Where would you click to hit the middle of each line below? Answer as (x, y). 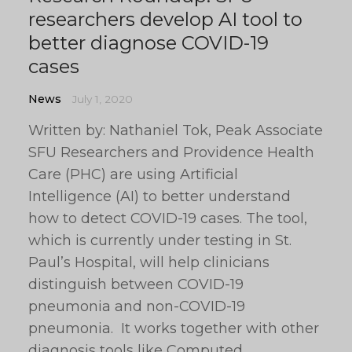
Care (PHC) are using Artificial (133, 174)
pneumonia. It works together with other (174, 328)
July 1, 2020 (103, 99)
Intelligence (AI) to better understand (159, 196)
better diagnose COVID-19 (148, 43)
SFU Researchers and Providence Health (171, 152)
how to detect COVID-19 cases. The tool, (168, 218)
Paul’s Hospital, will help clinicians (149, 262)
